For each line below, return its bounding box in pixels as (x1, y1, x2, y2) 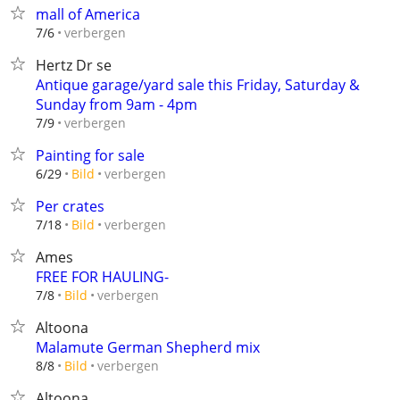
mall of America (36, 4, 140, 24)
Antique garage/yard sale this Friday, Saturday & (36, 75, 360, 95)
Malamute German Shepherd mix (36, 337, 260, 357)
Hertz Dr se (36, 55, 112, 75)
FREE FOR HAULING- (36, 267, 169, 287)
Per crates (36, 196, 104, 216)
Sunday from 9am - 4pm (36, 95, 197, 114)
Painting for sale (36, 146, 145, 165)
